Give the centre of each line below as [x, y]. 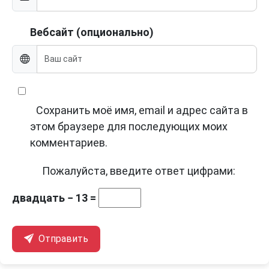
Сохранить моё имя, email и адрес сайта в [142, 110]
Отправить [62, 239]
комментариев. [69, 143]
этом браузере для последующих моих [129, 127]
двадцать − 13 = [55, 198]
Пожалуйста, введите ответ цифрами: [139, 171]
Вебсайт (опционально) [92, 32]
